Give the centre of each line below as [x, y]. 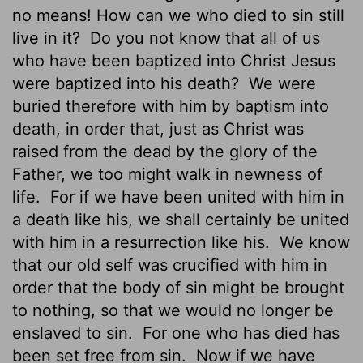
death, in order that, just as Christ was [158, 128]
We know [312, 242]
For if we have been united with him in [195, 196]
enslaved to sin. [75, 333]
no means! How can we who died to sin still [178, 15]
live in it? [49, 38]
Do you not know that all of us [203, 38]
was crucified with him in [230, 265]
